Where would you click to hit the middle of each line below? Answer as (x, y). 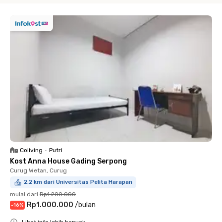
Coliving (31, 150)
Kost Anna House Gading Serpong (68, 161)
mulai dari (24, 194)
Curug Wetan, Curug (38, 170)
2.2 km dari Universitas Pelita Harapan (78, 182)
